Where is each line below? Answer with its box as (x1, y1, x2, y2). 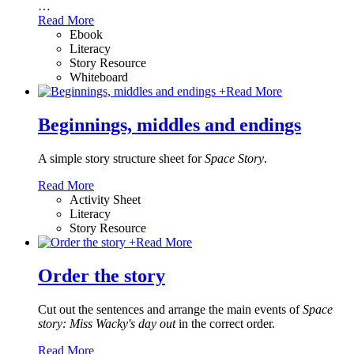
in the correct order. (175, 316, 275, 330)
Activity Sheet (70, 192, 141, 206)
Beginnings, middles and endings (38, 114, 301, 135)
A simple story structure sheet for (38, 151, 205, 165)
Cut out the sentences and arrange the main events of (38, 302, 303, 316)
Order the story (38, 265, 165, 286)
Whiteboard (70, 70, 128, 84)
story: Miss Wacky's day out (38, 316, 175, 330)
